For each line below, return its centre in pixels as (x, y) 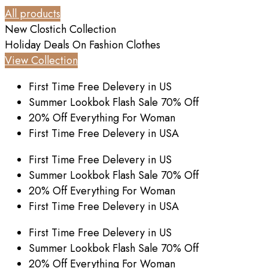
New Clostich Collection (60, 29)
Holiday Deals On (47, 45)
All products (33, 13)
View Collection (41, 60)
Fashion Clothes (125, 45)
